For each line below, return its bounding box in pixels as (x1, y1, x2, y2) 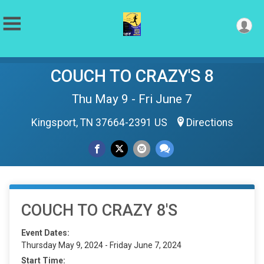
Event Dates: (21, 228, 70, 237)
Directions (186, 117, 233, 128)
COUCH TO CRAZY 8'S (21, 201, 177, 220)
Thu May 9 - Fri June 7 (72, 92, 192, 106)
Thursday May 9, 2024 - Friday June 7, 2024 (21, 240, 181, 250)
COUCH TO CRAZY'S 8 (50, 66, 214, 86)
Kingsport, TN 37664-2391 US (31, 117, 170, 128)
